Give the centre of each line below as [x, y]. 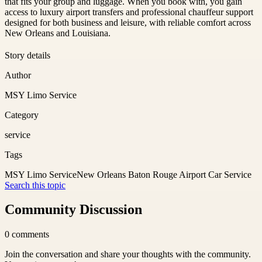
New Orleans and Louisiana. [58, 33]
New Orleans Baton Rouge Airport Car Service [164, 174]
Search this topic [35, 185]
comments [30, 235]
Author [18, 75]
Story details [27, 55]
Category [22, 115]
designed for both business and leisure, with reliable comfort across [128, 22]
